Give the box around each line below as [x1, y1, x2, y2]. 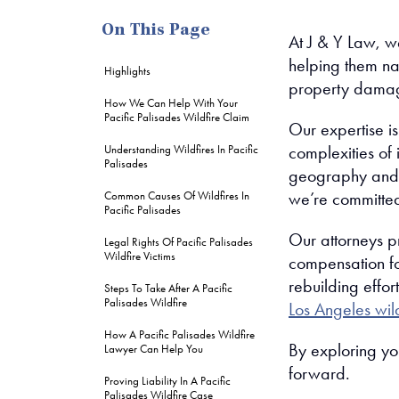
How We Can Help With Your [104, 96, 238, 110]
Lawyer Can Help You [104, 342, 203, 355]
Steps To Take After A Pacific [104, 281, 232, 295]
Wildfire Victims [104, 249, 175, 263]
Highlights [104, 64, 151, 77]
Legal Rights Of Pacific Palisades [104, 235, 253, 248]
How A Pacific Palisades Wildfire [104, 328, 255, 341]
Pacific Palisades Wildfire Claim [104, 110, 249, 124]
